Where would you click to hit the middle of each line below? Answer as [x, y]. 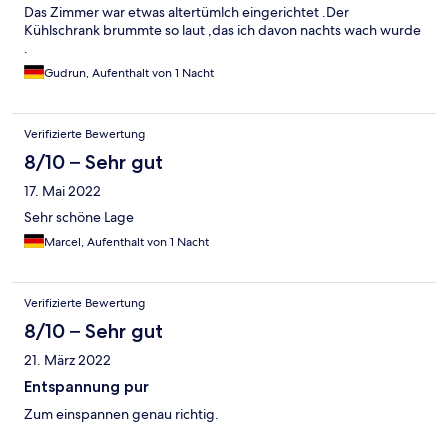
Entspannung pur [86, 387]
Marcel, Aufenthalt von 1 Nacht [126, 242]
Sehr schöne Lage [79, 217]
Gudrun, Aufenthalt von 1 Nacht [129, 73]
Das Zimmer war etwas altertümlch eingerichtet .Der [186, 12]
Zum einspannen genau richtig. [121, 414]
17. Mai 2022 [62, 191]
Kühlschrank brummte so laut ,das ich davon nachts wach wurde [222, 30]
